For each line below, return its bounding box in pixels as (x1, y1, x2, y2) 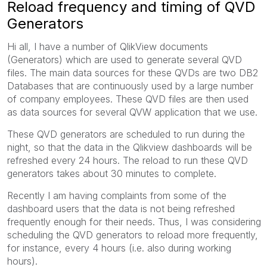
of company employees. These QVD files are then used (7, 92, 249, 105)
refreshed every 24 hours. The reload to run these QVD (7, 154, 248, 166)
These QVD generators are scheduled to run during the (7, 128, 245, 140)
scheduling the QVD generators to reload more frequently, (7, 228, 258, 241)
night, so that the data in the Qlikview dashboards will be (7, 141, 252, 153)
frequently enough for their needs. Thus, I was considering (7, 215, 261, 228)
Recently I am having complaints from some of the (7, 189, 226, 201)
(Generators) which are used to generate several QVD (7, 53, 242, 66)
